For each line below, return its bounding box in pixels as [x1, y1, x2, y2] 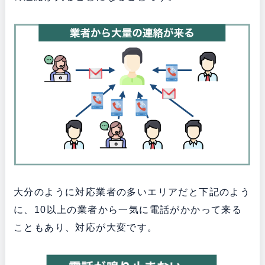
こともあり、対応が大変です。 [13, 222, 158, 232]
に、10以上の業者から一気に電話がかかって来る [13, 204, 243, 215]
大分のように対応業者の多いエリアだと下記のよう [13, 186, 251, 197]
